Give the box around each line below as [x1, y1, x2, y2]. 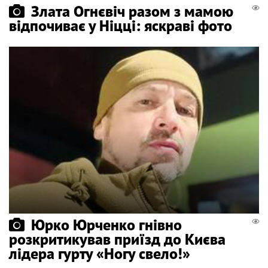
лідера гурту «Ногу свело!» [9, 243, 190, 263]
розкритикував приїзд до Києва [9, 229, 226, 249]
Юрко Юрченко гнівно [31, 214, 182, 234]
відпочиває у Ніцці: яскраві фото [9, 15, 232, 35]
